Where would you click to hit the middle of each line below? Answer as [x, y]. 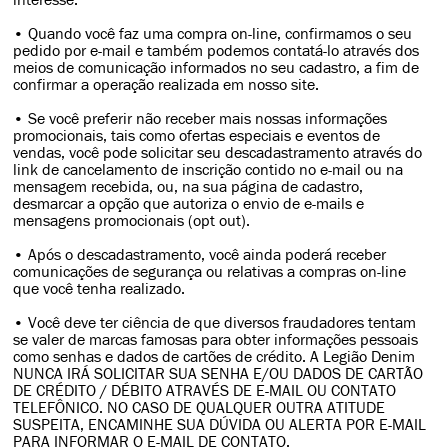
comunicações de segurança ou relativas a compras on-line [210, 271]
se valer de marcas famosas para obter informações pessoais [216, 339]
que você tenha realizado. [99, 288]
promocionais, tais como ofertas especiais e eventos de [197, 135]
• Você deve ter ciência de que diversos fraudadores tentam [215, 322]
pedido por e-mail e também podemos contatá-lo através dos [216, 50]
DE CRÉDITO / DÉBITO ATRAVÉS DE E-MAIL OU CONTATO [205, 390]
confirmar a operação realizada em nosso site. [166, 84]
